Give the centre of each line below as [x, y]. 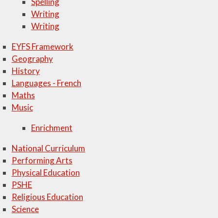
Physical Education [45, 173]
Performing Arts [42, 160]
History [26, 71]
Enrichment [52, 128]
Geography [32, 59]
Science [25, 209]
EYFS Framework [42, 46]
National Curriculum [48, 148]
